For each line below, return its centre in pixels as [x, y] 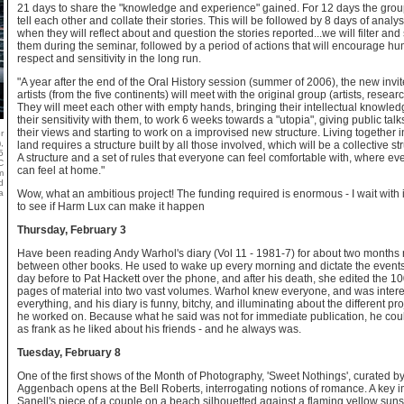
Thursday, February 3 [72, 230]
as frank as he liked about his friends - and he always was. [159, 329]
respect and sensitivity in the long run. [109, 59]
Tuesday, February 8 [69, 353]
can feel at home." [61, 170]
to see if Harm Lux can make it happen [111, 207]
